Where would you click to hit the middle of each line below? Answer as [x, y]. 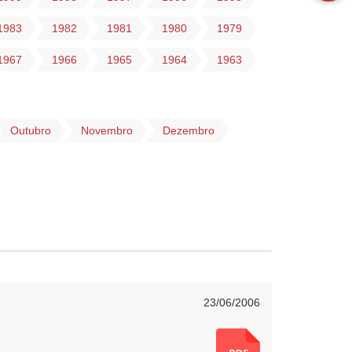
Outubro [31, 130]
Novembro [107, 130]
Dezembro [189, 130]
